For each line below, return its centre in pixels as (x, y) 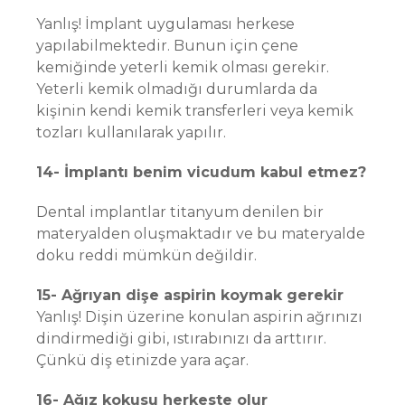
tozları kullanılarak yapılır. (131, 132)
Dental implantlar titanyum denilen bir (180, 212)
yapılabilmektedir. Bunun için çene (167, 46)
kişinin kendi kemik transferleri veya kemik (195, 111)
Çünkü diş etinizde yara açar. (142, 360)
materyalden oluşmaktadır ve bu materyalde (201, 234)
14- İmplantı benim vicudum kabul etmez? (201, 172)
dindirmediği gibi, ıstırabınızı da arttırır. (181, 339)
